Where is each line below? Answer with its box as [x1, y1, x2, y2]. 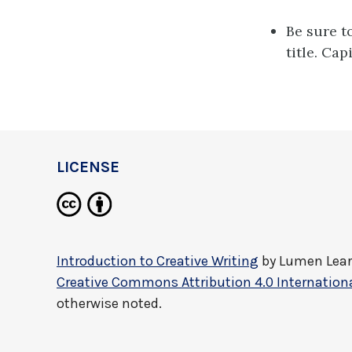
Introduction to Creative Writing [57, 252, 258, 270]
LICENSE [57, 158, 119, 177]
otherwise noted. [57, 295, 162, 313]
